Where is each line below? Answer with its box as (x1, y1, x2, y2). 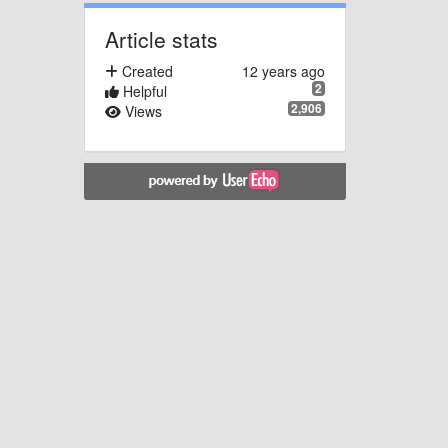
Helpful (118, 80, 167, 101)
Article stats (104, 23, 218, 54)
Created (117, 60, 173, 81)
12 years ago (242, 60, 325, 81)
